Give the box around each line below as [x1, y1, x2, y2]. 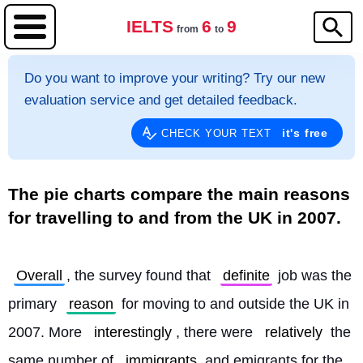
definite [223, 267, 270, 284]
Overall [16, 267, 62, 284]
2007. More [8, 324, 86, 340]
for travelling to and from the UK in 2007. [8, 208, 341, 227]
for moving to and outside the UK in [117, 296, 349, 312]
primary [8, 296, 61, 312]
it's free [281, 126, 328, 139]
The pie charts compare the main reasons [8, 185, 350, 203]
